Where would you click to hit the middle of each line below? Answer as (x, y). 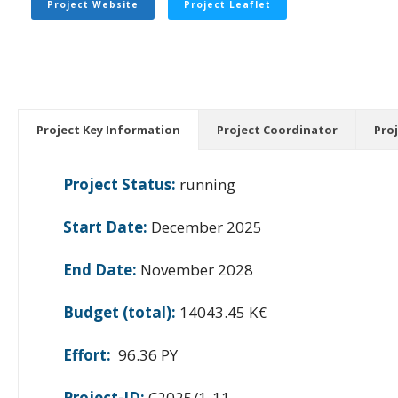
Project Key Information (108, 129)
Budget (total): (119, 312)
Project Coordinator (277, 129)
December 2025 (205, 227)
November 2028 (195, 269)
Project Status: (119, 184)
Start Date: (105, 227)
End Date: (100, 269)
